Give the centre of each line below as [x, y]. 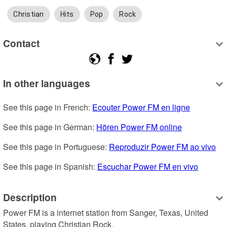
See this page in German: [50, 127]
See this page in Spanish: [50, 167]
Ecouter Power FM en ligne [141, 107]
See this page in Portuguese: [56, 147]
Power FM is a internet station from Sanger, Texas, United [106, 213]
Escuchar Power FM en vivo [148, 167]
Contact [22, 43]
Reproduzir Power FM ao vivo [163, 147]
